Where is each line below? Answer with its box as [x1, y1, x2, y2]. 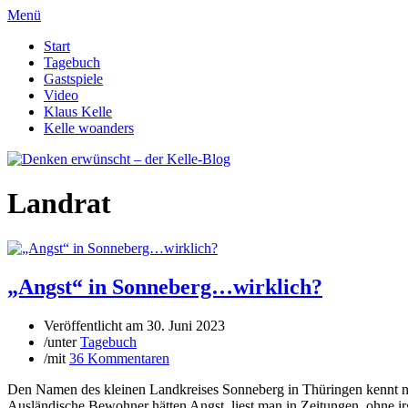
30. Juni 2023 [147, 317, 225, 333]
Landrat [7, 187, 111, 220]
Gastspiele [44, 71, 103, 87]
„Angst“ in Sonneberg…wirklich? [7, 274, 322, 299]
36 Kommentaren [69, 350, 169, 366]
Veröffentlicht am [44, 317, 147, 333]
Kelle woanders [44, 120, 134, 136]
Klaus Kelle [44, 104, 112, 119]
